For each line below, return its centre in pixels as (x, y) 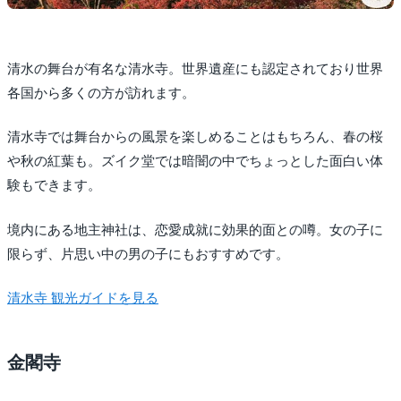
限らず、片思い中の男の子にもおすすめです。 (148, 254)
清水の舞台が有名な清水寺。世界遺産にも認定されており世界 (195, 68)
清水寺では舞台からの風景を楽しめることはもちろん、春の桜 (195, 137)
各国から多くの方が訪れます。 (101, 93)
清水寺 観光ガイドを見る (83, 299)
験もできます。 (54, 186)
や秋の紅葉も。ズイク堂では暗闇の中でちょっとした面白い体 (195, 162)
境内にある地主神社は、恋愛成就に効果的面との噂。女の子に (195, 230)
